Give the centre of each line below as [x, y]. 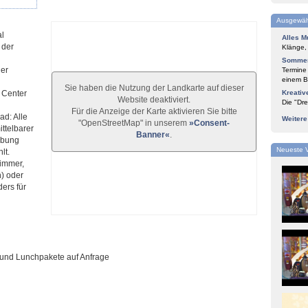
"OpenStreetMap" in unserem [134, 123]
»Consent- [209, 123]
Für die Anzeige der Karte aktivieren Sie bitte [154, 111]
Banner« [153, 134]
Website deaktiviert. [154, 99]
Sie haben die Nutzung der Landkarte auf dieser [154, 88]
